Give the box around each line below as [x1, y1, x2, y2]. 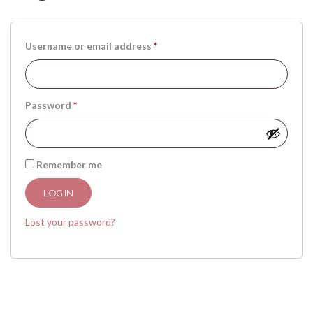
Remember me [36, 159, 102, 170]
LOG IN [43, 187, 73, 198]
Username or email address [25, 40, 154, 52]
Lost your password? [25, 216, 115, 228]
